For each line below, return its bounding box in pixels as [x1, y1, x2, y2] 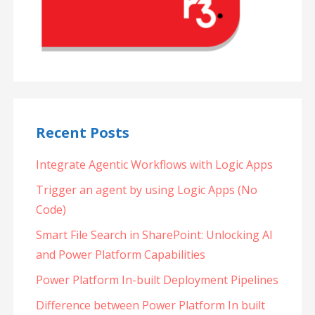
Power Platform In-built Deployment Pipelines [35, 272, 278, 288]
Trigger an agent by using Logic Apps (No [35, 182, 257, 198]
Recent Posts [35, 123, 129, 143]
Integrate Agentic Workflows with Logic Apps [35, 157, 273, 173]
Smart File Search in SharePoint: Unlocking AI [35, 227, 273, 243]
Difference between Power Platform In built [35, 297, 265, 314]
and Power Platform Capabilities [35, 247, 205, 263]
